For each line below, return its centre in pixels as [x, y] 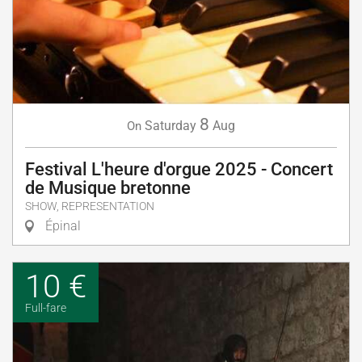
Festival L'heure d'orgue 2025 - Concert [179, 170]
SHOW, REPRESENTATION [90, 207]
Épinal [61, 226]
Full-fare [46, 309]
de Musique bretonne [108, 188]
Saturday [170, 126]
